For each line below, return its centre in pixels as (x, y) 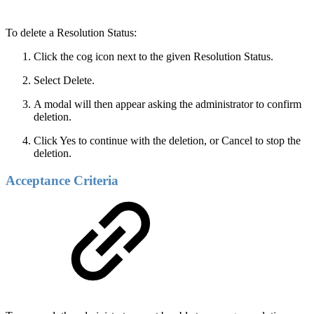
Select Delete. (64, 80)
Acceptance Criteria (62, 180)
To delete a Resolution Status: (71, 32)
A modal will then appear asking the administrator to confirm (168, 104)
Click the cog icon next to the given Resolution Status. (153, 56)
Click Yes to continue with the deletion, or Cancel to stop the (167, 140)
